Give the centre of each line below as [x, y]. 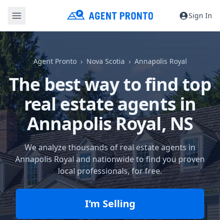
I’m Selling [110, 204]
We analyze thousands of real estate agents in [110, 147]
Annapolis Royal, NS [110, 124]
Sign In [200, 15]
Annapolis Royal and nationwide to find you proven [110, 159]
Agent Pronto [55, 61]
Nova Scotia [105, 61]
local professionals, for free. [110, 171]
